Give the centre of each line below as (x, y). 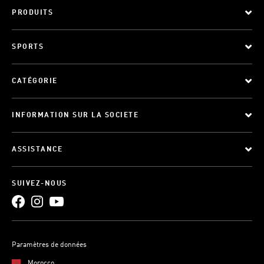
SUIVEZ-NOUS (39, 184)
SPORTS (28, 47)
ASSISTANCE (37, 150)
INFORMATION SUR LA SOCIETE (75, 115)
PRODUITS (32, 13)
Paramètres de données (49, 245)
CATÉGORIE (35, 81)
